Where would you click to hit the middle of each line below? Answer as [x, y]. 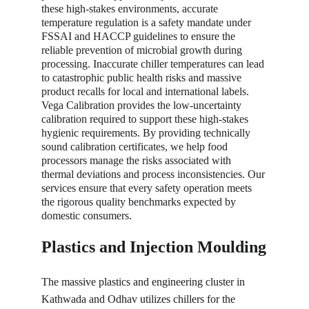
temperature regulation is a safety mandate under [148, 22]
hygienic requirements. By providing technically [147, 133]
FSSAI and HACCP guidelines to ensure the [140, 36]
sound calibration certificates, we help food [136, 147]
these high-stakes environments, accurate [131, 9]
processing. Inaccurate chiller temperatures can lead [154, 64]
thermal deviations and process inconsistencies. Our [154, 174]
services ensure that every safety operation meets [148, 188]
